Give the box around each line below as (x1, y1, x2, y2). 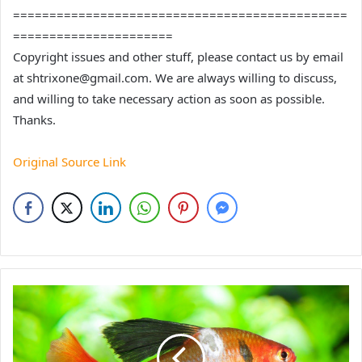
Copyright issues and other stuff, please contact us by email (13, 48, 343, 65)
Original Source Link (13, 153, 126, 170)
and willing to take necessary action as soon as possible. (13, 90, 325, 107)
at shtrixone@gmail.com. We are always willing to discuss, (13, 69, 337, 86)
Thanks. (13, 111, 56, 128)
